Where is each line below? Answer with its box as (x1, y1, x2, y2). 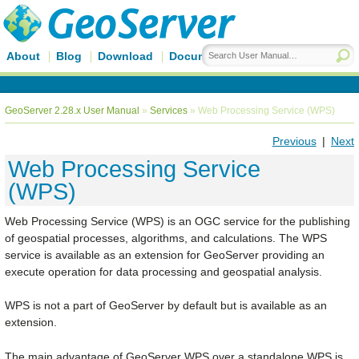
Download (98, 50, 153, 63)
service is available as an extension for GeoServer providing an (5, 248, 325, 261)
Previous (272, 135, 317, 148)
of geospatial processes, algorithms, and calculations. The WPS (5, 231, 327, 244)
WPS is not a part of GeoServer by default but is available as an (5, 299, 327, 313)
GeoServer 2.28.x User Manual (5, 105, 139, 116)
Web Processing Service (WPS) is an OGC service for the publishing (5, 214, 350, 228)
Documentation (169, 50, 253, 63)
